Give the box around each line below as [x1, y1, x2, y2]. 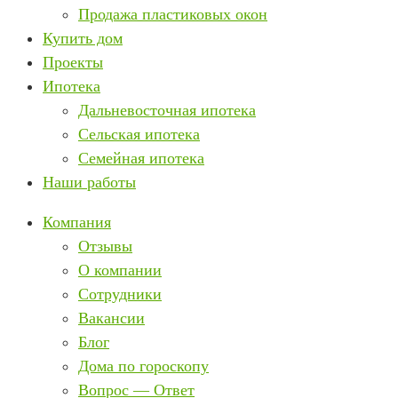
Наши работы [43, 173, 136, 191]
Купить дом [43, 29, 123, 47]
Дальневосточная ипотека [78, 101, 256, 119]
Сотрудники [78, 285, 162, 303]
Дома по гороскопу [78, 357, 209, 375]
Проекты [43, 53, 103, 71]
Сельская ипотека [78, 125, 200, 143]
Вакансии [78, 309, 145, 327]
